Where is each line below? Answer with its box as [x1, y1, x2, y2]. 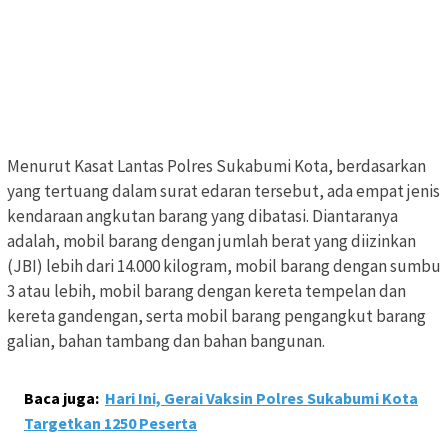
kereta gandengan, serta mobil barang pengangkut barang [7, 305, 426, 328]
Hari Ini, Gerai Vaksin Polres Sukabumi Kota [105, 388, 418, 409]
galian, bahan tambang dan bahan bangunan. [7, 330, 325, 353]
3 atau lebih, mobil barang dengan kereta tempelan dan [7, 280, 406, 303]
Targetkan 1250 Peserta [24, 413, 197, 434]
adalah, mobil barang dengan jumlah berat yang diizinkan [7, 230, 416, 253]
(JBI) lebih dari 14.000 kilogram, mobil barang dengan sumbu [7, 255, 441, 278]
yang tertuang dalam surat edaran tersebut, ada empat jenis [7, 180, 440, 203]
